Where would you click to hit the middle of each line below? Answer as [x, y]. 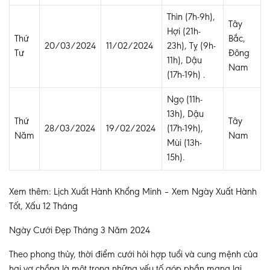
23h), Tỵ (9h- [191, 46]
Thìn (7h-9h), [191, 17]
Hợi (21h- [184, 32]
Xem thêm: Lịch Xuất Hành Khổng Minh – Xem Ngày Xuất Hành [133, 192]
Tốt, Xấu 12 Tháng [43, 206]
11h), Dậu [184, 61]
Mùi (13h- [184, 143]
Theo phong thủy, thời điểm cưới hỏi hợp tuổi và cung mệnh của [133, 255]
